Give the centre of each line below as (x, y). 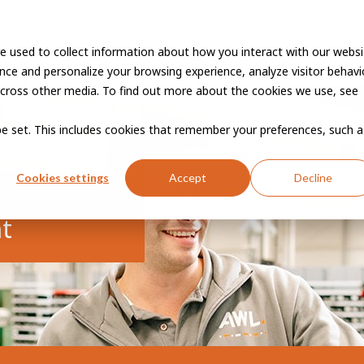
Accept (188, 178)
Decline (313, 178)
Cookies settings (63, 178)
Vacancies (191, 54)
